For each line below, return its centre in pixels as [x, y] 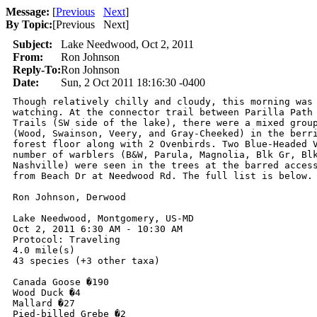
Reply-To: [37, 70]
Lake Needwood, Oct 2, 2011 [127, 44]
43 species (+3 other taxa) [86, 261]
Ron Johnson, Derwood [69, 197]
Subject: [33, 44]
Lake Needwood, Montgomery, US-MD [103, 218]
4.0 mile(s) [44, 250]
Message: [28, 12]
